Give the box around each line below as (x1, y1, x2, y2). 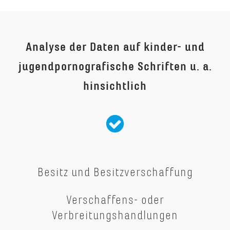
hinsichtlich (83, 79, 147, 92)
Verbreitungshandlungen (52, 208, 178, 222)
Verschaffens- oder (66, 193, 164, 206)
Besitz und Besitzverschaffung (37, 165, 193, 179)
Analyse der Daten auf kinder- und (25, 40, 205, 53)
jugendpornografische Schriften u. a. (18, 59, 212, 73)
